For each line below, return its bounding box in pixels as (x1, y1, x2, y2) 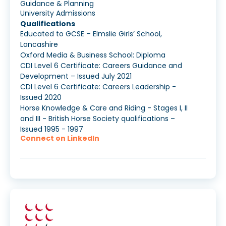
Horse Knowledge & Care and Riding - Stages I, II (20, 103, 188, 114)
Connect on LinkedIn (20, 133, 99, 144)
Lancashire (20, 39, 58, 50)
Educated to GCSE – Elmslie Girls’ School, (20, 29, 162, 39)
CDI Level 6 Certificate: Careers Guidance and (20, 61, 182, 71)
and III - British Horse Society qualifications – (20, 114, 175, 124)
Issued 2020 (20, 92, 62, 103)
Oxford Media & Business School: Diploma (20, 50, 165, 61)
